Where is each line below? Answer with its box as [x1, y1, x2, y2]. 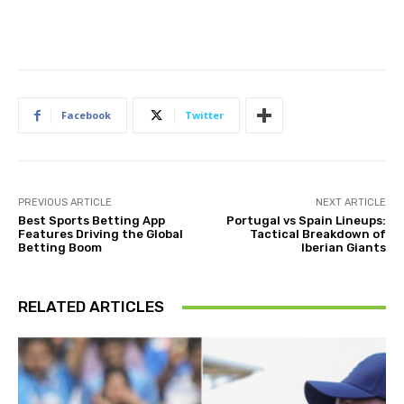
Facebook [61, 108, 111, 123]
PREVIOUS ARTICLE [18, 197, 112, 209]
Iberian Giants [300, 241, 386, 255]
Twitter [185, 108, 224, 123]
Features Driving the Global [18, 227, 183, 242]
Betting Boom [18, 241, 102, 255]
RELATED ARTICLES [18, 298, 164, 317]
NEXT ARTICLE [315, 197, 386, 209]
